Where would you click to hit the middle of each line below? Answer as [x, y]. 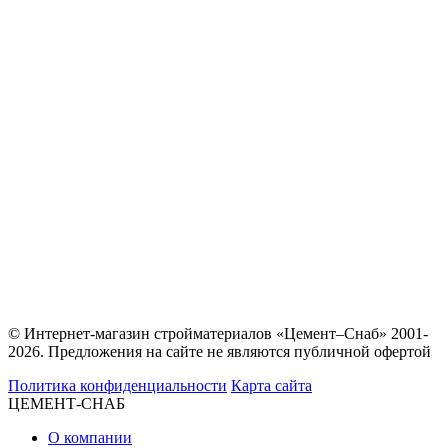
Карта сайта [271, 386]
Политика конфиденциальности [117, 386]
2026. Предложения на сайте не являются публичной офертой [219, 352]
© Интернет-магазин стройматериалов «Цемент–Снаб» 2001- [218, 334]
